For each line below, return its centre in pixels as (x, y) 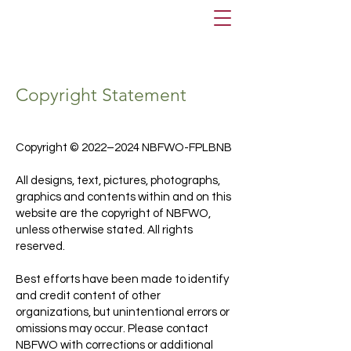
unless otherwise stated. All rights (104, 230)
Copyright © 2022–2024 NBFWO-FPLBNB (124, 148)
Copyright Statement (101, 95)
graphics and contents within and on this (123, 197)
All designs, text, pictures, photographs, (118, 181)
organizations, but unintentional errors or (123, 312)
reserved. (40, 246)
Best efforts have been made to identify (122, 279)
